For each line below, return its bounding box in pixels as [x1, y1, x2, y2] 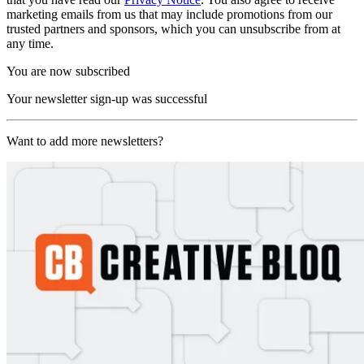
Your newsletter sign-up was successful [6, 92, 207, 106]
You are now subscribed [6, 64, 130, 78]
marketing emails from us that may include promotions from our [6, 7, 332, 21]
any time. [6, 37, 54, 50]
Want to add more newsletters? [6, 134, 163, 148]
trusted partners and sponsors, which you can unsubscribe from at [6, 22, 340, 36]
